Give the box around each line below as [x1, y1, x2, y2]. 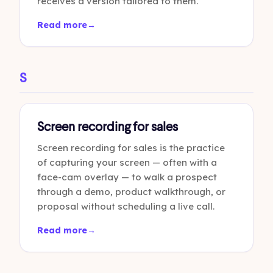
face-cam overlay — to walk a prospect [37, 171, 217, 183]
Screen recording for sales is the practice [37, 142, 225, 154]
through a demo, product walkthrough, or [37, 186, 225, 197]
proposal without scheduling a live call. [37, 200, 214, 212]
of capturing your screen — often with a [37, 157, 217, 168]
